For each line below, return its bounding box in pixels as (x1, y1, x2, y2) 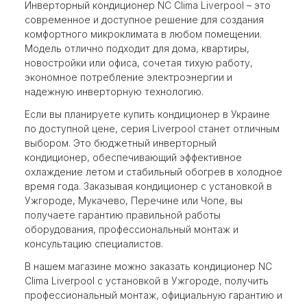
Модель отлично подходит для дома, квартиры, (25, 42, 249, 54)
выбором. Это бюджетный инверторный (25, 136, 217, 149)
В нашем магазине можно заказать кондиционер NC (25, 260, 272, 272)
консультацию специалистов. (25, 237, 163, 249)
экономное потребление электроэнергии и (25, 71, 232, 83)
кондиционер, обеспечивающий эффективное (25, 151, 242, 163)
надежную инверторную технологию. (25, 85, 204, 97)
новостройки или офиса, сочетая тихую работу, (25, 56, 253, 69)
